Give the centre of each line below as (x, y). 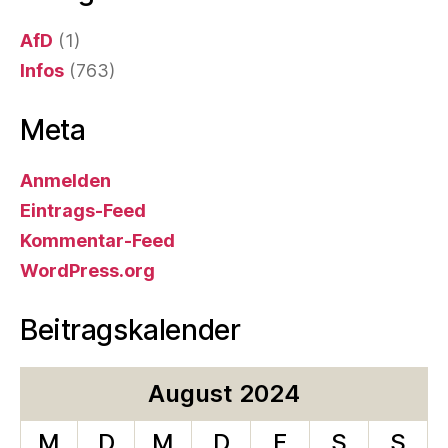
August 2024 (224, 393)
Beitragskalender (130, 329)
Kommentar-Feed (97, 240)
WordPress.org (87, 270)
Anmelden (65, 180)
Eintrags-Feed (83, 210)
